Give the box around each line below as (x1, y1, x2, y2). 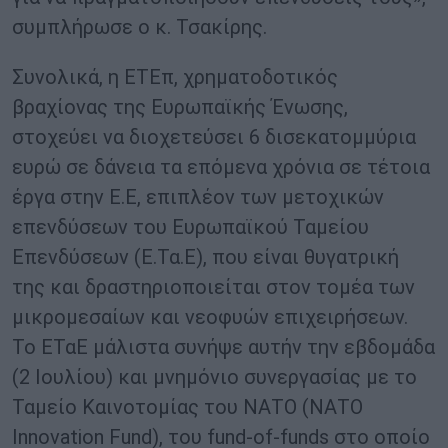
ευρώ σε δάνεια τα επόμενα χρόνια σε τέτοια (12, 155, 430, 180)
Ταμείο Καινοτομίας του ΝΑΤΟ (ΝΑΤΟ (12, 395, 363, 420)
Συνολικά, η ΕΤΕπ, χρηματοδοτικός (12, 65, 338, 90)
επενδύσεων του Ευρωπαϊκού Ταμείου (12, 215, 369, 240)
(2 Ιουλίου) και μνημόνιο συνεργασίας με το (12, 365, 417, 390)
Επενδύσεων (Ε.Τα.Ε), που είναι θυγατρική (12, 245, 399, 270)
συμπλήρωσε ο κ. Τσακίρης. (12, 15, 267, 40)
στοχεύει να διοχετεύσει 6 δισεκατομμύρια (12, 125, 416, 150)
